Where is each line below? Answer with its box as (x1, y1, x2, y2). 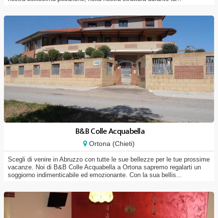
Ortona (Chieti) (87, 140, 135, 147)
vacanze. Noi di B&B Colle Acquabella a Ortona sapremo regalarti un (8, 163, 201, 171)
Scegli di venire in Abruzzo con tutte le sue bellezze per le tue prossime (8, 156, 210, 163)
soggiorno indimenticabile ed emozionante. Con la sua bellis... (8, 171, 182, 179)
